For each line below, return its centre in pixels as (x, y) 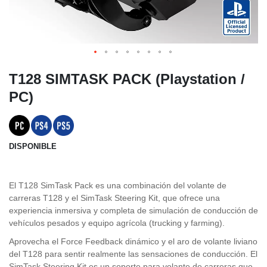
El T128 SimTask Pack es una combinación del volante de (118, 185)
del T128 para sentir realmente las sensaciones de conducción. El (133, 254)
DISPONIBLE (33, 146)
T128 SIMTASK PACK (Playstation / (127, 79)
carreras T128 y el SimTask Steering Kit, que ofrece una (114, 198)
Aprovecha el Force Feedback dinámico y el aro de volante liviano (133, 241)
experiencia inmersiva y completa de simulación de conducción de (133, 210)
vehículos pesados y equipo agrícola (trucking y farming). (117, 223)
